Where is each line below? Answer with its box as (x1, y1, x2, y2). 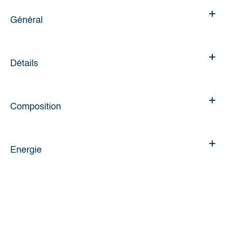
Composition (10, 102, 61, 111)
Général (10, 15, 43, 25)
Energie (10, 145, 42, 155)
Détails (10, 59, 38, 68)
